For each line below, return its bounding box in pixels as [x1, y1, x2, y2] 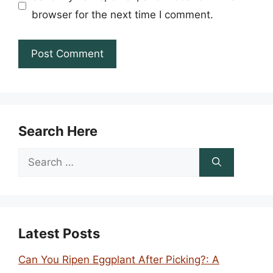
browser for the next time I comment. [31, 9, 213, 21]
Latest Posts [18, 225, 100, 241]
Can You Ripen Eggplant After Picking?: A [18, 253, 219, 266]
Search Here [18, 122, 97, 139]
